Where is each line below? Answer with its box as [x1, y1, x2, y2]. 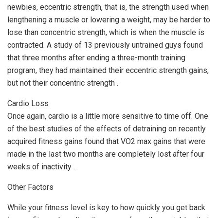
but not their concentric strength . [7, 78, 118, 88]
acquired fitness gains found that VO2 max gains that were [7, 136, 205, 146]
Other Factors [7, 182, 54, 192]
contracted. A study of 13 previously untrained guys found [7, 40, 203, 50]
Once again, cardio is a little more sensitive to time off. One [7, 111, 208, 121]
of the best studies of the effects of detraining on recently [7, 124, 206, 133]
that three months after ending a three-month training [7, 53, 185, 62]
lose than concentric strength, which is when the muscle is [7, 27, 204, 37]
